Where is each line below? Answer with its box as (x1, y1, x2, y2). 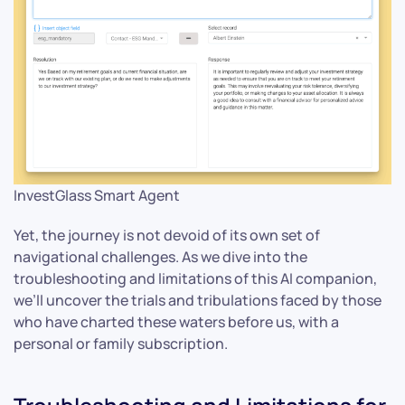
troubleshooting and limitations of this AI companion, (14, 268, 377, 288)
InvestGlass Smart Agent (14, 184, 180, 205)
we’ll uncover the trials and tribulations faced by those (14, 289, 381, 310)
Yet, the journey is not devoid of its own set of (14, 224, 320, 245)
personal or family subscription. (14, 333, 228, 353)
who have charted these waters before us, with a (14, 311, 339, 332)
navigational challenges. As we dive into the (14, 246, 307, 267)
